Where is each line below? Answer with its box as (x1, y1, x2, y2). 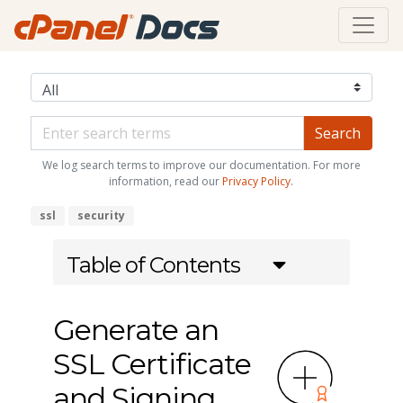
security (76, 207, 125, 223)
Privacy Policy (222, 173, 291, 189)
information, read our (109, 173, 223, 189)
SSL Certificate (52, 345, 251, 381)
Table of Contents (66, 251, 240, 278)
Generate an (52, 311, 219, 347)
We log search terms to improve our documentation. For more (41, 157, 361, 173)
